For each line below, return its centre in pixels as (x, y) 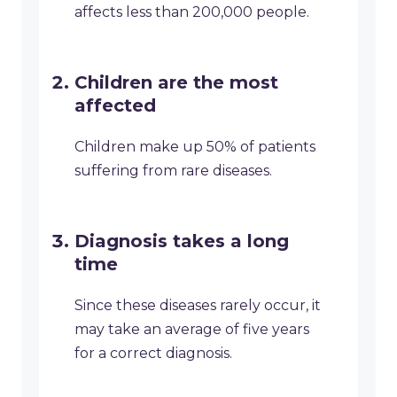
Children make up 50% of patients (195, 147)
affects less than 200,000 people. (192, 12)
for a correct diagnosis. (153, 354)
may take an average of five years (192, 330)
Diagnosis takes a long (182, 241)
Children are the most (176, 83)
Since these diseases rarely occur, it (198, 306)
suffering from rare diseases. (173, 171)
